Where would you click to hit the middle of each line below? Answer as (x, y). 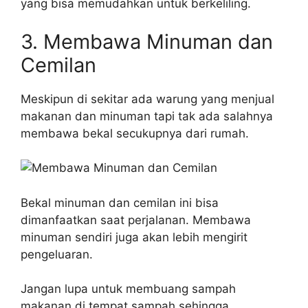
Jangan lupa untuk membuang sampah (128, 289)
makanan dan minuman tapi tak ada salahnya (147, 116)
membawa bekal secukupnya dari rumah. (135, 133)
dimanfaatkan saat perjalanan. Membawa (136, 220)
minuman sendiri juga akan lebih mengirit (134, 237)
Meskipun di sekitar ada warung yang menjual (147, 99)
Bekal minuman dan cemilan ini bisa (120, 202)
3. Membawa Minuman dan (147, 41)
